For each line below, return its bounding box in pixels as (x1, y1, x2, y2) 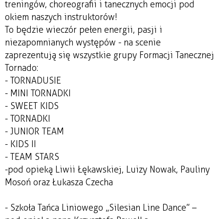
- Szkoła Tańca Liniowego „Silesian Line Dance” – (5, 202, 197, 213)
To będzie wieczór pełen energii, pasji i (5, 24, 162, 35)
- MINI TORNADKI (5, 88, 71, 99)
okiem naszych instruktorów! (5, 11, 117, 22)
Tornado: (5, 62, 38, 73)
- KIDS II (5, 138, 36, 150)
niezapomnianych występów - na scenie (5, 37, 161, 48)
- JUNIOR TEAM (5, 126, 64, 137)
